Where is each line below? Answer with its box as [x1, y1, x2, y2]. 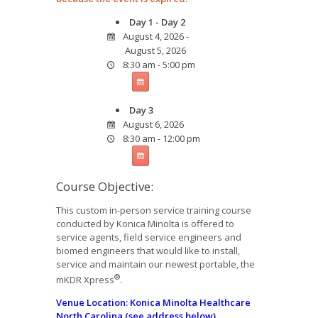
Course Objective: [56, 178, 153, 195]
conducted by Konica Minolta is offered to [56, 217, 234, 231]
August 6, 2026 [120, 118, 184, 131]
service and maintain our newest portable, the [56, 258, 255, 271]
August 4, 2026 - [120, 29, 189, 43]
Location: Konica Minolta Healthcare [84, 296, 251, 309]
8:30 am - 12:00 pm [120, 132, 200, 146]
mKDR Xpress [56, 273, 114, 287]
